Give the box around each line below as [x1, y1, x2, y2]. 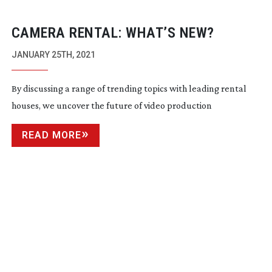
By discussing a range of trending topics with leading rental [11, 83, 246, 94]
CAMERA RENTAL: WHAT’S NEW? [11, 24, 214, 42]
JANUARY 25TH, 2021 [11, 50, 95, 60]
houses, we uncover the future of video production [11, 100, 212, 111]
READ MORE [21, 129, 81, 141]
